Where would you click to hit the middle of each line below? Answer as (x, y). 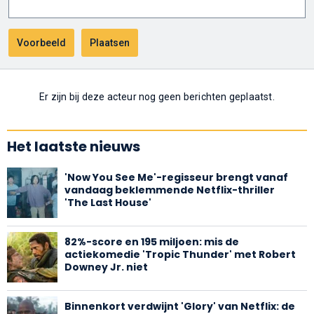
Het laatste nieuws (74, 146)
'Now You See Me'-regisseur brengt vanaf (176, 177)
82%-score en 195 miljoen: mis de (152, 241)
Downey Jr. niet (106, 267)
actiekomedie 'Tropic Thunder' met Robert (180, 254)
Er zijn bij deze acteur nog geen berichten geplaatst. (157, 96)
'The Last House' (108, 202)
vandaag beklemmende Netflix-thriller (170, 190)
